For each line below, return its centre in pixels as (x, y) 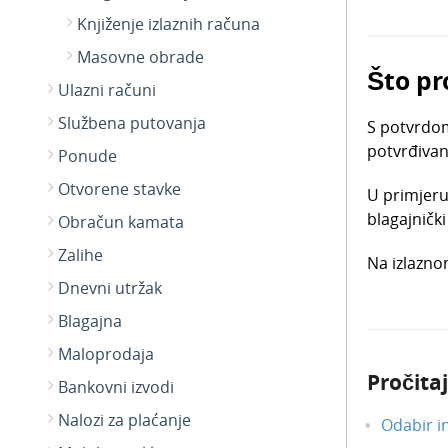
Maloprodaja (106, 354)
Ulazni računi (107, 90)
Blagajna (90, 321)
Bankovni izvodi (116, 387)
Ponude (87, 156)
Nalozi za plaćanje (124, 420)
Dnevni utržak (110, 288)
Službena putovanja (132, 123)
